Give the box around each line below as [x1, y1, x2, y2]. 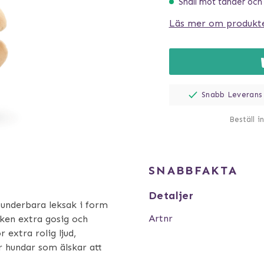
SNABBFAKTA [148, 163, 237, 177]
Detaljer [148, 189, 194, 202]
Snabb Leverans [202, 90, 262, 100]
